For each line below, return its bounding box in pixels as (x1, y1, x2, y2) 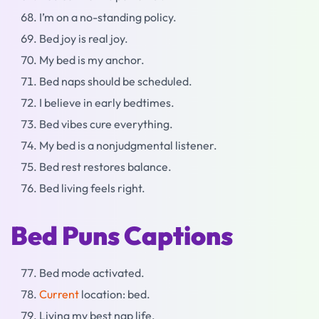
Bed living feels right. (39, 181, 145, 195)
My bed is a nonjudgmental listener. (39, 138, 217, 152)
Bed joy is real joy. (39, 31, 128, 46)
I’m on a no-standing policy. (39, 10, 177, 24)
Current (39, 287, 79, 301)
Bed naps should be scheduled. (39, 74, 192, 88)
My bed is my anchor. (39, 53, 145, 67)
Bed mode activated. (39, 266, 145, 280)
